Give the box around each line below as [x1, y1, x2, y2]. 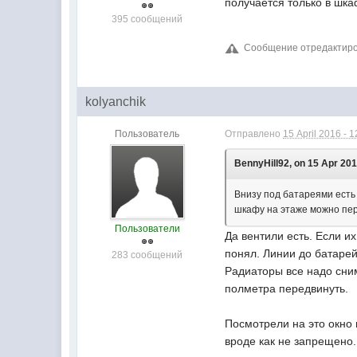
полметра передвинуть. [225, 282, 349, 295]
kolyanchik [85, 95, 147, 108]
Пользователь [115, 128, 180, 139]
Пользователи [114, 223, 180, 234]
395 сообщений [112, 14, 183, 25]
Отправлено [225, 128, 284, 139]
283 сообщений [112, 249, 183, 261]
